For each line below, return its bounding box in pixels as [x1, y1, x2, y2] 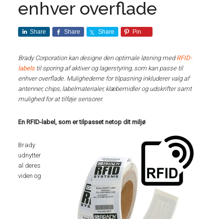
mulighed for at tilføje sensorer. [18, 95, 104, 103]
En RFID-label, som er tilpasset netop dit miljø [18, 118, 146, 126]
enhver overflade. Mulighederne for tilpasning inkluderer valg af [18, 75, 190, 82]
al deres [18, 162, 41, 169]
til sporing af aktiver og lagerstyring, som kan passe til [35, 65, 183, 72]
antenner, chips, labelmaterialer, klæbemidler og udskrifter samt [18, 85, 192, 92]
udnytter [18, 152, 42, 159]
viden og [18, 172, 42, 179]
